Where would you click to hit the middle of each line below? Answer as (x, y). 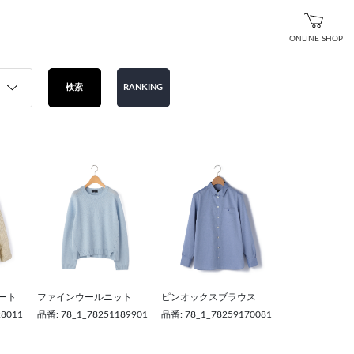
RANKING (143, 88)
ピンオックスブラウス (208, 298)
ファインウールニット (84, 298)
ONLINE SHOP (316, 38)
